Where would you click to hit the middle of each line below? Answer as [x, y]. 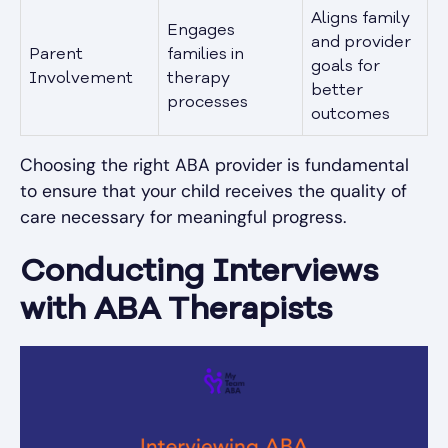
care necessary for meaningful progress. [183, 217]
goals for [345, 67]
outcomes [350, 115]
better [337, 91]
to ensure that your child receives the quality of [213, 191]
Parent [56, 55]
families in [205, 55]
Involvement [81, 79]
